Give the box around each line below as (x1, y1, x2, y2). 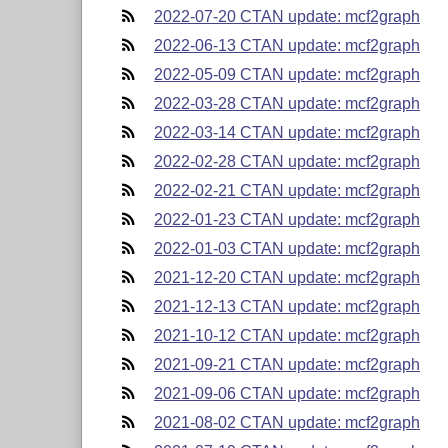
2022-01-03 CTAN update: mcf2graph (153, 239, 420, 257)
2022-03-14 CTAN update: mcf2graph (153, 123, 420, 141)
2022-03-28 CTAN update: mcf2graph (153, 94, 420, 112)
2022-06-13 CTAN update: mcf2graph (153, 36, 420, 54)
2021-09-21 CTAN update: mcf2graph (153, 355, 420, 373)
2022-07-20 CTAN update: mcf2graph (153, 7, 420, 25)
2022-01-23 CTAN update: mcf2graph (153, 210, 420, 228)
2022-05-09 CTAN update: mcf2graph (153, 65, 420, 83)
